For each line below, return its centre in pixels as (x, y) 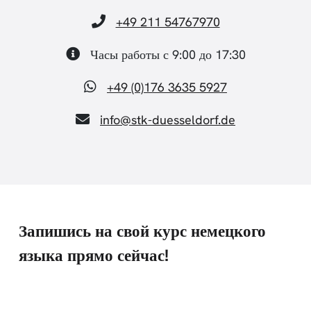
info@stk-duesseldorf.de (168, 119)
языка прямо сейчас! (94, 255)
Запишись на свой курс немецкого (142, 231)
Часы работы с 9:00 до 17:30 (166, 54)
